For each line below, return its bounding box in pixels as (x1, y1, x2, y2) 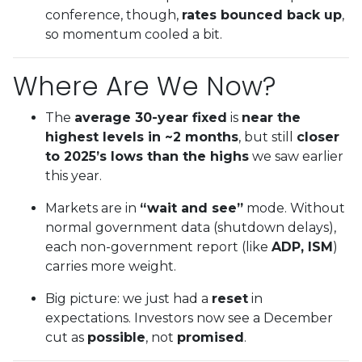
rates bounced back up (182, 6, 342, 23)
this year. (45, 167, 102, 183)
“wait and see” (140, 200, 243, 216)
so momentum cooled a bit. (45, 26, 222, 42)
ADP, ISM (271, 238, 333, 255)
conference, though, (45, 6, 182, 23)
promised (177, 329, 244, 345)
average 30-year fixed (74, 109, 227, 125)
